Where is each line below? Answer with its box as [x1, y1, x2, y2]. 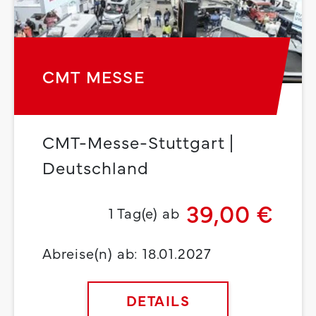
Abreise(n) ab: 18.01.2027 [42, 243, 212, 263]
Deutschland [42, 155, 149, 179]
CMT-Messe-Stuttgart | [42, 130, 235, 154]
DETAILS [126, 291, 190, 310]
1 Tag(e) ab [108, 203, 180, 223]
